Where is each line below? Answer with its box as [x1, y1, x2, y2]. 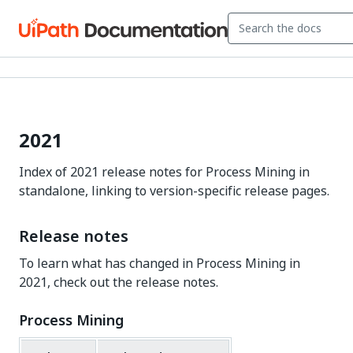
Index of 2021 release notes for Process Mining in [19, 162, 310, 181]
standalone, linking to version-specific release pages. [19, 181, 329, 200]
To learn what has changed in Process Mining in [19, 254, 300, 273]
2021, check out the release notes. [19, 273, 218, 292]
